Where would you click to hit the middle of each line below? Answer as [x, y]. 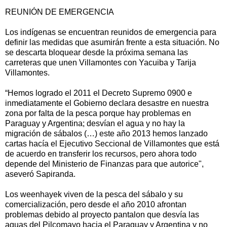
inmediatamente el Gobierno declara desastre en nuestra [107, 103]
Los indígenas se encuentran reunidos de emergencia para [111, 32]
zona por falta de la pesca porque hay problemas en [98, 113]
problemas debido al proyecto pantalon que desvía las [102, 214]
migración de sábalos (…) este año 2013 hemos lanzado [106, 133]
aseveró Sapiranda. [40, 174]
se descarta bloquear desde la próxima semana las [97, 52]
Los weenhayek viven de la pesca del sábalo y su [94, 194]
